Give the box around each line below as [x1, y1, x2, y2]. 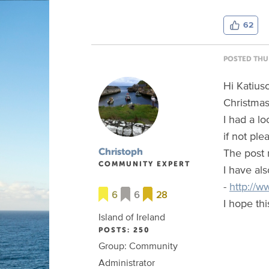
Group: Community [98, 238, 178, 253]
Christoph [98, 145, 143, 157]
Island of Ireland [98, 210, 165, 224]
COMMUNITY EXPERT [98, 159, 190, 168]
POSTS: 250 [98, 225, 150, 234]
